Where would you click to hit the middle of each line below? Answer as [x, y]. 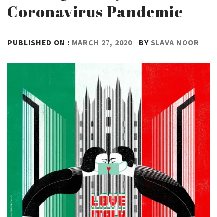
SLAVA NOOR [175, 42]
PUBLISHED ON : [39, 42]
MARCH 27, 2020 [102, 42]
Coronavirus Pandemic [95, 11]
